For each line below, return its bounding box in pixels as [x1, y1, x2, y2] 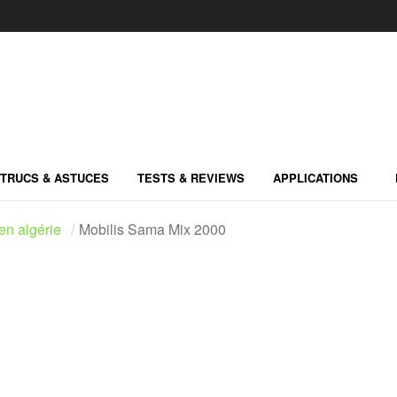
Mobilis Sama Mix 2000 [79, 219, 226, 239]
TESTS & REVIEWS [137, 168, 245, 186]
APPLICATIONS [273, 168, 358, 186]
